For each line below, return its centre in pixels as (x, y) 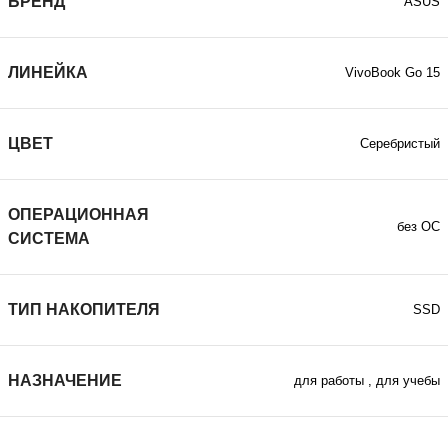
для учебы (408, 381)
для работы (329, 381)
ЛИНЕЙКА (48, 72)
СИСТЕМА (49, 238)
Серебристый (400, 144)
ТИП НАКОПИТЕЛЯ (84, 309)
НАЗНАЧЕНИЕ (65, 380)
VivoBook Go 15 (392, 73)
